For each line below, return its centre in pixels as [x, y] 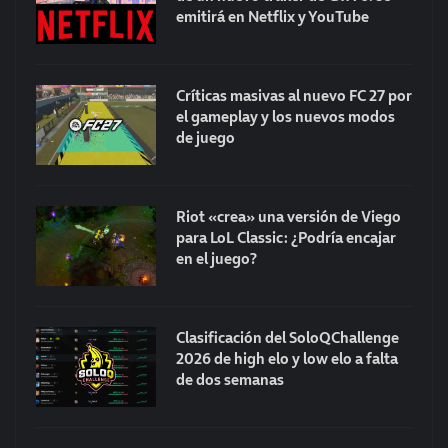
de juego [205, 137]
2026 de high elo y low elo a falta [287, 358]
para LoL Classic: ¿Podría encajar [286, 237]
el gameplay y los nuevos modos [285, 116]
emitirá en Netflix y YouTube [272, 16]
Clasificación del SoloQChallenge [287, 337]
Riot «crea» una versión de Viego [288, 216]
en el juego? [216, 258]
